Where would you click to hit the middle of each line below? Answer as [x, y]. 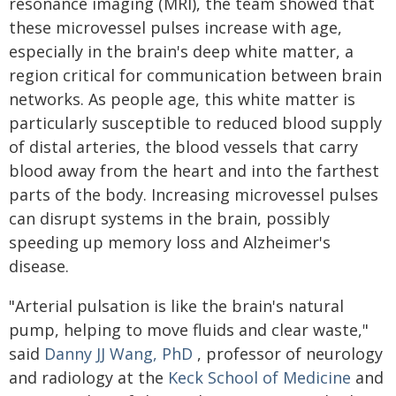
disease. [39, 266]
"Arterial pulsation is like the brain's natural [176, 306]
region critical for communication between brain [195, 75]
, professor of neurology [288, 354]
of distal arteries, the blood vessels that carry [183, 147]
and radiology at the [88, 377]
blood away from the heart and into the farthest [194, 171]
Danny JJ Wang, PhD [118, 354]
